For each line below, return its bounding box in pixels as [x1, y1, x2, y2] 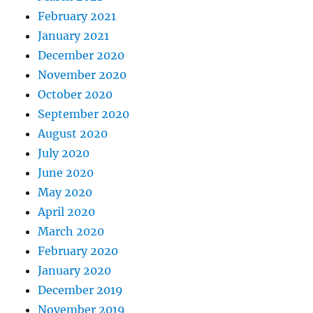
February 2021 [38, 9, 117, 24]
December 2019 [38, 283, 124, 298]
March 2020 [38, 224, 105, 239]
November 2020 [38, 68, 127, 82]
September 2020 [38, 107, 130, 122]
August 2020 [38, 126, 108, 141]
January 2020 [38, 263, 112, 278]
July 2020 [38, 146, 90, 161]
